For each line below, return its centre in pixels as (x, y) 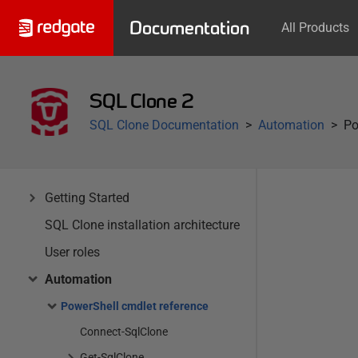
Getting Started (87, 198)
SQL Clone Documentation (164, 125)
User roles (72, 252)
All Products (315, 28)
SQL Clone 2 (142, 101)
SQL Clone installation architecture (142, 225)
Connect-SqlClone (124, 332)
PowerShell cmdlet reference (135, 306)
